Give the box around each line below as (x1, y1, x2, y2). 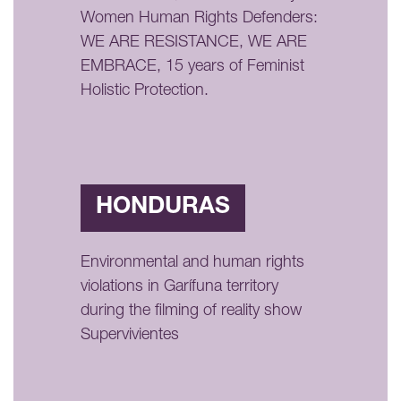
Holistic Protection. (81, 82, 209, 99)
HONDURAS (96, 195, 230, 219)
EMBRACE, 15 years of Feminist (81, 58, 304, 75)
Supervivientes (81, 327, 179, 344)
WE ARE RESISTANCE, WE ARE (81, 34, 307, 51)
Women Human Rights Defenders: (81, 10, 318, 27)
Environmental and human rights (81, 254, 304, 271)
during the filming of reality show (81, 303, 302, 320)
